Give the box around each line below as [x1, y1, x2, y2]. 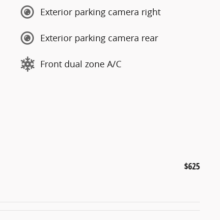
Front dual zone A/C [40, 58, 121, 70]
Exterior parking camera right [40, 6, 161, 18]
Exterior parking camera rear [40, 32, 158, 44]
